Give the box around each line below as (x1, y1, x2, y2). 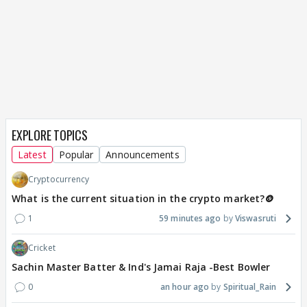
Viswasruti (235, 212, 276, 224)
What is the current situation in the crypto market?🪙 (12, 191, 275, 205)
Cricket (28, 241, 56, 254)
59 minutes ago (159, 212, 221, 224)
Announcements (106, 147, 180, 161)
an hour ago (160, 280, 210, 293)
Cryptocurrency (28, 173, 90, 185)
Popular (58, 147, 94, 161)
